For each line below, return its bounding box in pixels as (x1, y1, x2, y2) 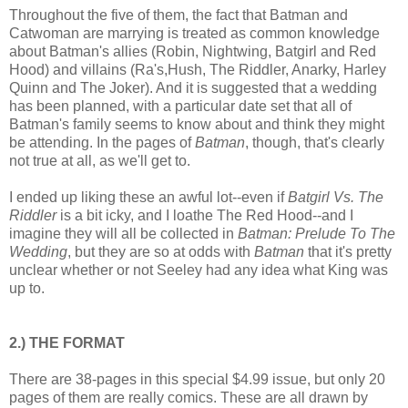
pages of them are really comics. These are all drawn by (9, 389, 368, 405)
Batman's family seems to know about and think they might (9, 116, 384, 132)
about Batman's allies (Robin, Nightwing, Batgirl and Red (9, 43, 376, 59)
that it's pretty (304, 243, 392, 260)
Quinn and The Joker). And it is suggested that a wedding (9, 79, 377, 96)
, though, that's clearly (245, 134, 384, 150)
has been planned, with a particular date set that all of (9, 97, 352, 114)
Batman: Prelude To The (238, 225, 395, 241)
